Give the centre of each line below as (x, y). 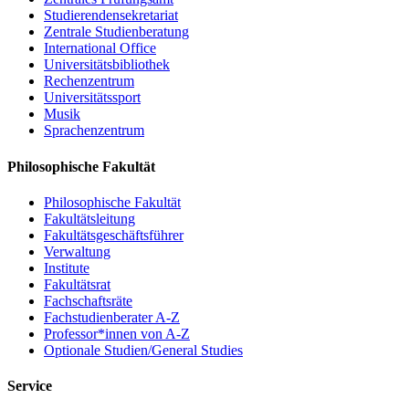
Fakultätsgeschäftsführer (114, 235)
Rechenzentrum (89, 81)
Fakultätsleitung (89, 218)
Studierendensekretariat (111, 16)
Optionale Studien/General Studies (143, 350)
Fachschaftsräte (88, 300)
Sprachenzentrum (94, 131)
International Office (100, 48)
